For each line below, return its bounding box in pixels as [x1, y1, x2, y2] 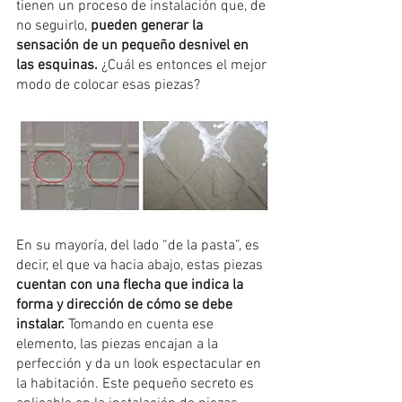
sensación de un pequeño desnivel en [16, 37, 252, 55]
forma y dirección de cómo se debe [16, 295, 236, 314]
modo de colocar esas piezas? [16, 76, 204, 94]
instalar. [16, 315, 65, 334]
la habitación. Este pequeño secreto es [16, 374, 258, 393]
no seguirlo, [16, 17, 91, 35]
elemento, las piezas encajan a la [16, 335, 222, 354]
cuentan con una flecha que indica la [16, 275, 247, 294]
